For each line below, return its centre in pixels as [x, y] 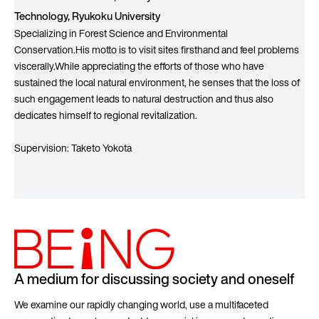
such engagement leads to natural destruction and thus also [144, 99]
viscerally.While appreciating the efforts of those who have [139, 66]
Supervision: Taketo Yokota [73, 148]
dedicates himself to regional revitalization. [106, 115]
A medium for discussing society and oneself [155, 278]
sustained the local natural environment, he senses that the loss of [157, 83]
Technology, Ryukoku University [87, 16]
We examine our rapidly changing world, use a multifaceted [141, 304]
